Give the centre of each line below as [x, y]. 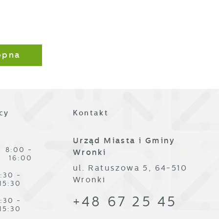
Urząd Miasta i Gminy [124, 140]
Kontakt [90, 113]
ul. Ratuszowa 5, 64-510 [130, 168]
